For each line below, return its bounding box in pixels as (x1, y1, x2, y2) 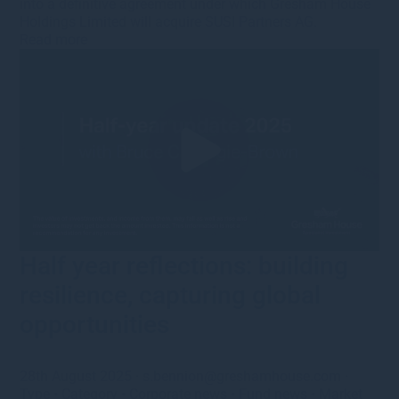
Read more (20, 31, 88, 49)
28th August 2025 (20, 367, 136, 385)
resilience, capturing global (20, 280, 322, 310)
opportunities (20, 309, 170, 339)
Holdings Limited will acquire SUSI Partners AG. (20, 13, 318, 31)
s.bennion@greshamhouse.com (142, 367, 342, 385)
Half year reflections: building (20, 250, 349, 281)
